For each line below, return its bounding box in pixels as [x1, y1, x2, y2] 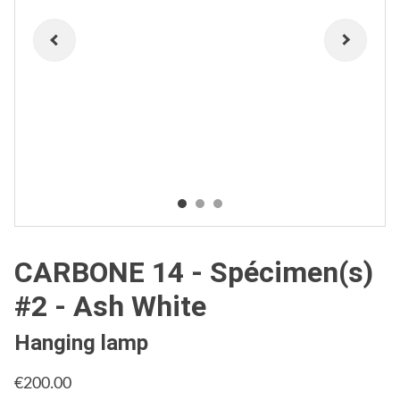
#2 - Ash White [14, 289, 206, 323]
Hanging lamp [14, 330, 148, 355]
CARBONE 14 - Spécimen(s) [14, 255, 373, 289]
